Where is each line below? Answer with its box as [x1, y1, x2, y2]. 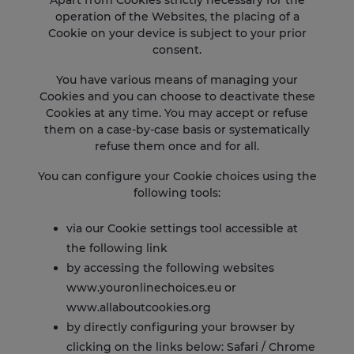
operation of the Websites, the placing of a [55, 9, 299, 24]
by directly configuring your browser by [66, 320, 295, 335]
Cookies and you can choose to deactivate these [39, 88, 315, 104]
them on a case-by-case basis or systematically [44, 122, 310, 137]
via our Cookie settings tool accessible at [66, 221, 298, 236]
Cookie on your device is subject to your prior [47, 26, 307, 41]
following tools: [134, 185, 220, 200]
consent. [153, 43, 201, 58]
